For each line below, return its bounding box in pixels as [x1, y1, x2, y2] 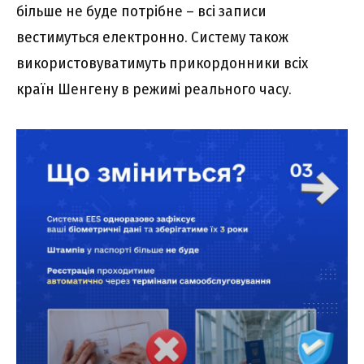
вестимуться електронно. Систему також [16, 28, 288, 47]
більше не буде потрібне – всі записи [16, 2, 266, 21]
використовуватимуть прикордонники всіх [16, 54, 308, 73]
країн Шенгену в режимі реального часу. [16, 80, 292, 99]
